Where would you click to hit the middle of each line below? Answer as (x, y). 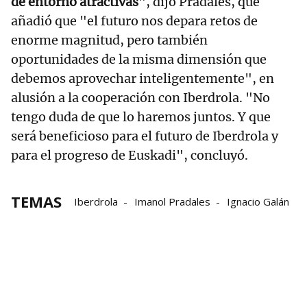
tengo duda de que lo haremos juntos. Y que (141, 117)
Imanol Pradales (172, 202)
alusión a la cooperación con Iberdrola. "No (140, 98)
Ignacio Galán (258, 202)
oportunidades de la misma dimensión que (139, 60)
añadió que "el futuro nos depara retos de (134, 21)
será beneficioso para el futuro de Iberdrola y (145, 136)
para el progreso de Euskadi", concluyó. (130, 156)
